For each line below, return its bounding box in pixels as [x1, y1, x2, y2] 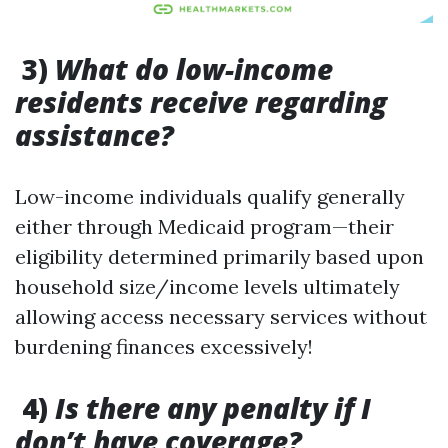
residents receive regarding [15, 83, 387, 121]
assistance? [15, 116, 174, 154]
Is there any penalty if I [55, 389, 371, 427]
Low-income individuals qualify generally [15, 184, 405, 209]
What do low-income [55, 50, 333, 88]
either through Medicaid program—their [15, 214, 394, 239]
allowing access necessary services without [15, 304, 427, 329]
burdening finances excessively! [15, 334, 313, 359]
